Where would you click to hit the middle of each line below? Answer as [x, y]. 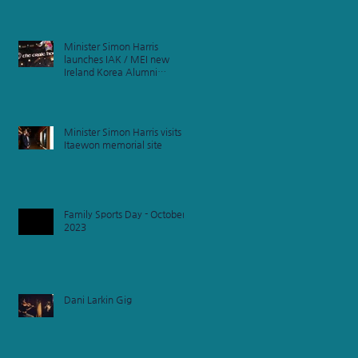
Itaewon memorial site [113, 145]
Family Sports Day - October [125, 214]
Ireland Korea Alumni [111, 72]
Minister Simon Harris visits [123, 132]
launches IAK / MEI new [117, 59]
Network [83, 85]
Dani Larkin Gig [98, 300]
